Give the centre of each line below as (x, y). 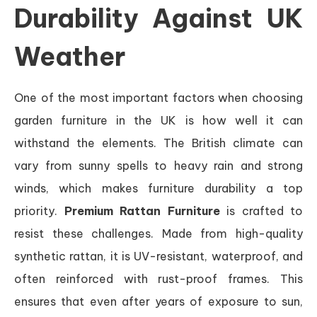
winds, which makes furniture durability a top (158, 188)
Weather (70, 56)
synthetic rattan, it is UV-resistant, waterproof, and (158, 256)
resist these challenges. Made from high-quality (158, 233)
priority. (39, 211)
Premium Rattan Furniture (142, 211)
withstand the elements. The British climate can (158, 143)
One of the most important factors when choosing (158, 97)
